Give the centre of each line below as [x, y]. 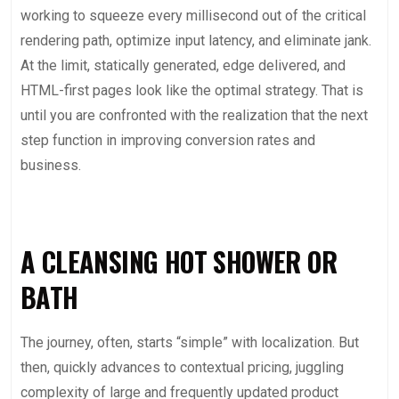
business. [51, 165]
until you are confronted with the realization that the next [194, 115]
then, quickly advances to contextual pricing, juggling [182, 367]
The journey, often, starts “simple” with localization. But [190, 342]
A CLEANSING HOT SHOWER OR [179, 261]
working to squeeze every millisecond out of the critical [193, 16]
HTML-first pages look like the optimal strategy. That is [192, 90]
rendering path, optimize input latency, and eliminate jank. [196, 41]
